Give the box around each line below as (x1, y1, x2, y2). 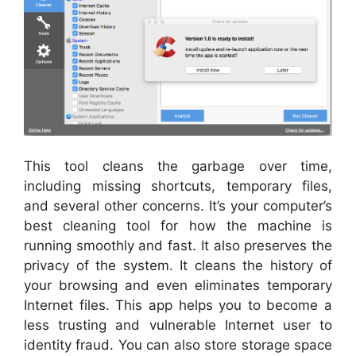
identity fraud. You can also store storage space (24, 336, 332, 353)
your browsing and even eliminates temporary (24, 277, 332, 293)
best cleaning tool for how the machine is (24, 217, 332, 234)
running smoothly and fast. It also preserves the (24, 237, 332, 253)
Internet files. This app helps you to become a (24, 296, 332, 313)
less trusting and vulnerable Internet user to (24, 316, 332, 333)
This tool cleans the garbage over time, (24, 157, 332, 174)
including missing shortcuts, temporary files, (24, 177, 332, 194)
